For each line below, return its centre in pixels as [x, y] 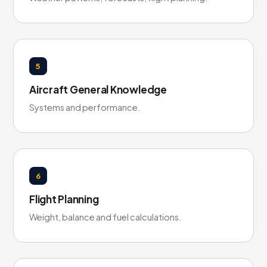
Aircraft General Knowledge [98, 89]
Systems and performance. [85, 107]
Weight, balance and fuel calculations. [105, 217]
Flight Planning [64, 199]
